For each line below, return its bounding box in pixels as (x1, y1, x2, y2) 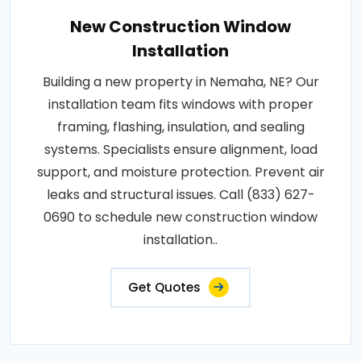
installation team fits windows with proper (48, 95, 313, 114)
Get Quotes (128, 279, 201, 297)
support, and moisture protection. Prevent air (36, 163, 325, 182)
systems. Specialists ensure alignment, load (44, 140, 317, 160)
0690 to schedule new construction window (44, 208, 317, 227)
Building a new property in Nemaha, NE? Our (42, 73, 319, 92)
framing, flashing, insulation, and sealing (56, 118, 305, 137)
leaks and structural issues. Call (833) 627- (46, 185, 315, 205)
